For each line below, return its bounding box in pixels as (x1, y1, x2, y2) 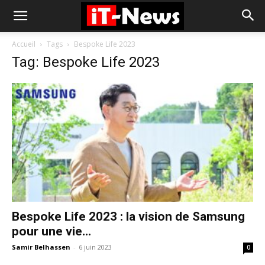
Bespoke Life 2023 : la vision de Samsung (12, 209, 245, 224)
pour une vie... (12, 224, 91, 239)
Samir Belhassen (12, 243, 70, 252)
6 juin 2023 (79, 243, 112, 252)
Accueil (12, 39, 35, 49)
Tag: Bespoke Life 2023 (12, 54, 160, 70)
